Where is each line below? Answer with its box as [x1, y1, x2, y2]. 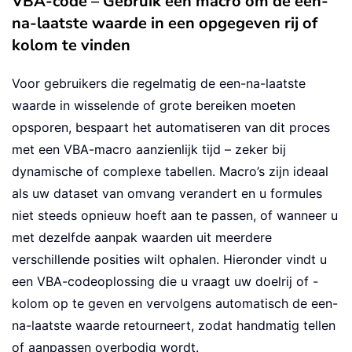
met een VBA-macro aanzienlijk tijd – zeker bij [12, 141, 286, 157]
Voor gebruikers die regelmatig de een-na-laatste [12, 75, 306, 91]
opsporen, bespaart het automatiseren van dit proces [12, 119, 330, 135]
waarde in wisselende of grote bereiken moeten [12, 97, 295, 113]
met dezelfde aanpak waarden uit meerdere [12, 229, 272, 245]
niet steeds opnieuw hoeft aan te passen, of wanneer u [12, 207, 338, 223]
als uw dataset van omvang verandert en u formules [12, 185, 322, 201]
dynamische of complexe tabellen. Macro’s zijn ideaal [12, 163, 328, 179]
